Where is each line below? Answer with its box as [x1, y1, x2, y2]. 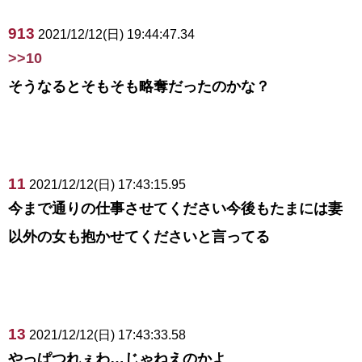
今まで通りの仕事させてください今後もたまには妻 [8, 200, 343, 217]
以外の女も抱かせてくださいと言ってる [8, 228, 270, 245]
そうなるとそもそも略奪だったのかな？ [8, 78, 270, 95]
